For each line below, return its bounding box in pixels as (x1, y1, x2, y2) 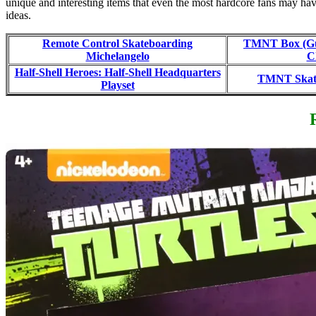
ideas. (6, 9, 31, 22)
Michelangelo (85, 50, 150, 63)
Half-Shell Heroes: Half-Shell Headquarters (14, 66, 221, 79)
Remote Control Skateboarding (42, 37, 193, 50)
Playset (100, 79, 135, 92)
